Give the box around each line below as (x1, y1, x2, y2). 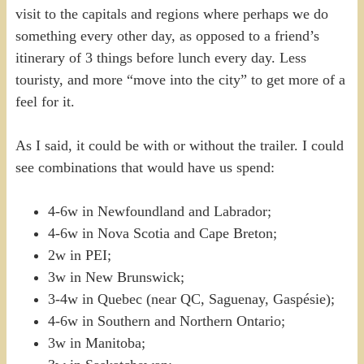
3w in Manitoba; (47, 334, 145, 351)
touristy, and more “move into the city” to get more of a (15, 71, 345, 88)
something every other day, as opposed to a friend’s (15, 27, 319, 44)
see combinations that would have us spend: (15, 158, 275, 175)
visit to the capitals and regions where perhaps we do (15, 5, 328, 22)
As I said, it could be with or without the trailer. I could (15, 136, 344, 154)
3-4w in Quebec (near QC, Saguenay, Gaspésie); (47, 290, 335, 307)
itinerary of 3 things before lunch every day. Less (15, 49, 306, 66)
